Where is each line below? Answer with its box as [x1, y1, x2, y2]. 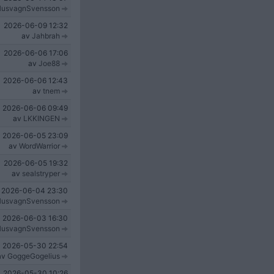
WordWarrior [19, 141, 60, 150]
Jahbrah [32, 31, 60, 40]
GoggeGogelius [7, 251, 60, 261]
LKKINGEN [23, 114, 60, 123]
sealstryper [22, 169, 60, 178]
